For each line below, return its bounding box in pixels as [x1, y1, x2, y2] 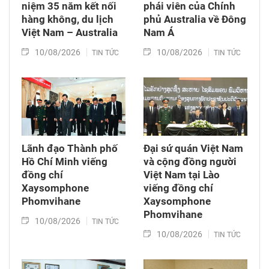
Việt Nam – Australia [22, 26, 118, 38]
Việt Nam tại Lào [144, 168, 220, 181]
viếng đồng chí [144, 181, 213, 194]
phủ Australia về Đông [144, 13, 246, 25]
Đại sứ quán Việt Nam [144, 142, 243, 154]
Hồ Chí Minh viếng [22, 155, 107, 168]
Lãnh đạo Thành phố [22, 142, 118, 154]
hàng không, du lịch [22, 13, 113, 25]
